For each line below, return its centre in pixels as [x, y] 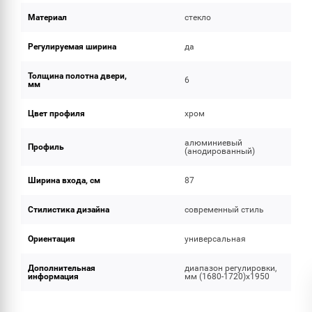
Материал [47, 17]
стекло [198, 17]
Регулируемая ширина [72, 47]
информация [53, 276]
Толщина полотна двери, [77, 76]
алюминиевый [214, 143]
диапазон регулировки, [231, 268]
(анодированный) [220, 151]
